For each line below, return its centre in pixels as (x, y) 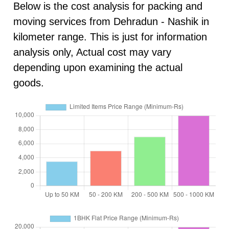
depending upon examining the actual (98, 67)
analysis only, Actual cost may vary (92, 52)
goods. (28, 83)
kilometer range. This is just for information (110, 37)
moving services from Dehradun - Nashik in (111, 21)
